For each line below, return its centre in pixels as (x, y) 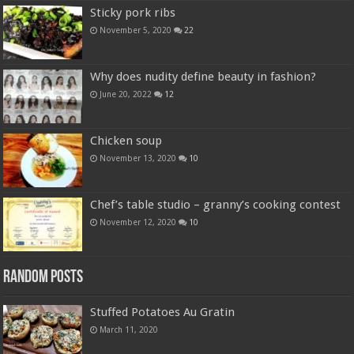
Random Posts (43, 278)
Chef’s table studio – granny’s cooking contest (216, 205)
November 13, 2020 (138, 158)
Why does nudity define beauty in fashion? (203, 76)
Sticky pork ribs (133, 12)
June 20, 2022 (126, 94)
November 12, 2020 (138, 222)
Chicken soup (126, 140)
